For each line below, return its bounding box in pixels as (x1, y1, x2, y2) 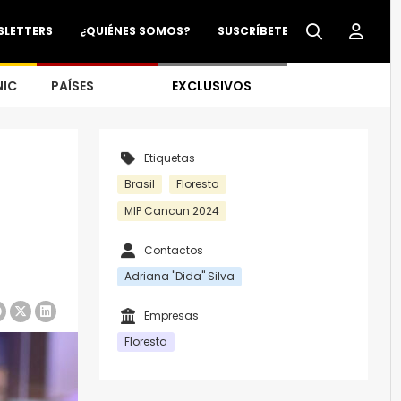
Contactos (144, 243, 203, 258)
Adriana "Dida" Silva (124, 269, 235, 284)
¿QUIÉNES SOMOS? (80, 23, 191, 38)
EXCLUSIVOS (172, 77, 252, 95)
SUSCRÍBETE (218, 23, 288, 38)
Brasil (124, 176, 155, 192)
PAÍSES (51, 77, 94, 95)
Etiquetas (144, 150, 195, 166)
